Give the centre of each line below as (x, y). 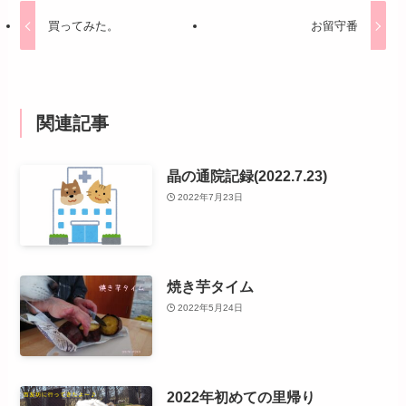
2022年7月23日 (211, 198)
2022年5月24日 (211, 308)
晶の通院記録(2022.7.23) (246, 175)
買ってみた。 (83, 25)
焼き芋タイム (210, 286)
